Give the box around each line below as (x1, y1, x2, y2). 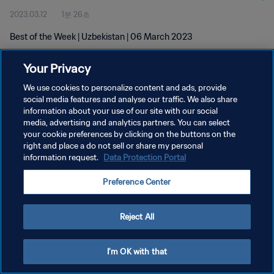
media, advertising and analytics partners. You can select (23, 117, 231, 128)
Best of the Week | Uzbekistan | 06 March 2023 (10, 31, 193, 42)
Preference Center (103, 177, 171, 187)
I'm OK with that (106, 246, 168, 257)
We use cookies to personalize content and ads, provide (23, 83, 227, 93)
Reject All (119, 212, 155, 222)
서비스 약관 (10, 141, 48, 150)
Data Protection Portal (103, 152, 187, 163)
